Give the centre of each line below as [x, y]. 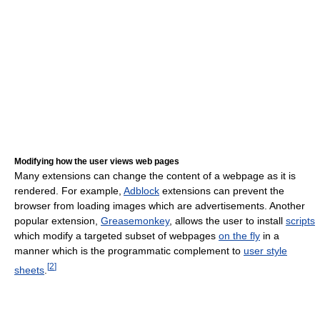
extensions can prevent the [222, 191]
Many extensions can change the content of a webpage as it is [155, 176]
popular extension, [57, 221]
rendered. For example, [69, 191]
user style [265, 251]
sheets [29, 270]
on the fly [239, 236]
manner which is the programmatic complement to [129, 251]
